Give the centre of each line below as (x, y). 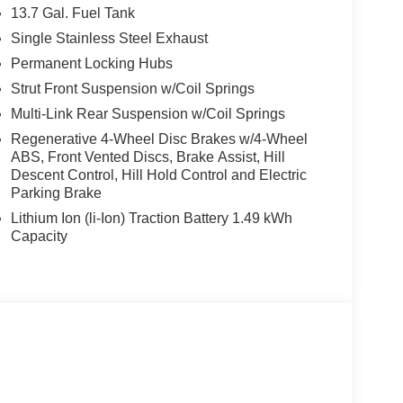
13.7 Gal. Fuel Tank (72, 13)
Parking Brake (56, 193)
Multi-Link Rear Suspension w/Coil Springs (148, 113)
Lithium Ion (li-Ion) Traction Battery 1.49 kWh (151, 218)
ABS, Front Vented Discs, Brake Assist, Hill (148, 157)
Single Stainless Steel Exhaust (109, 38)
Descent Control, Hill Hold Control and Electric (158, 175)
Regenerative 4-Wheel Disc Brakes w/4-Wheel (159, 139)
